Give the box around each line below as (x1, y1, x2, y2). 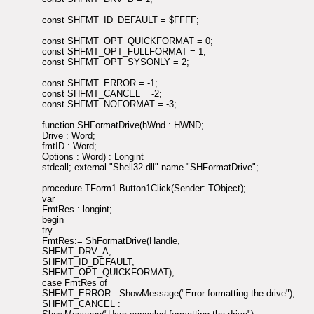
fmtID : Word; (42, 141, 97, 152)
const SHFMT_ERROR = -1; (42, 78, 158, 89)
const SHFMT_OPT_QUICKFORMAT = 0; (42, 36, 213, 47)
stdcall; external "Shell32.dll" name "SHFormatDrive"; (42, 162, 259, 173)
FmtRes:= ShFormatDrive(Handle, (42, 235, 180, 247)
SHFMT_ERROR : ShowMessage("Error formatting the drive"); (42, 288, 295, 299)
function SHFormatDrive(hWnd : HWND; (42, 120, 204, 131)
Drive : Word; (42, 130, 95, 142)
